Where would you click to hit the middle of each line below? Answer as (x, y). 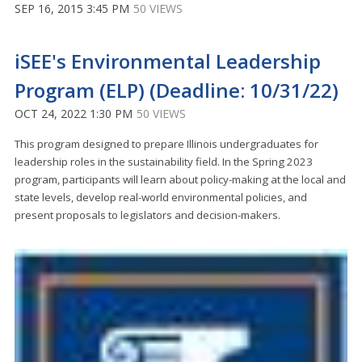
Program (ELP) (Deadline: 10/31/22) (177, 90)
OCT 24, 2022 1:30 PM (74, 113)
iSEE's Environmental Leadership (168, 61)
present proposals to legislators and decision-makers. (147, 215)
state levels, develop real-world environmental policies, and (161, 197)
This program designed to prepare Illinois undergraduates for (166, 143)
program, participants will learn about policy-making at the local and (180, 179)
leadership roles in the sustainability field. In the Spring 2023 (164, 161)
